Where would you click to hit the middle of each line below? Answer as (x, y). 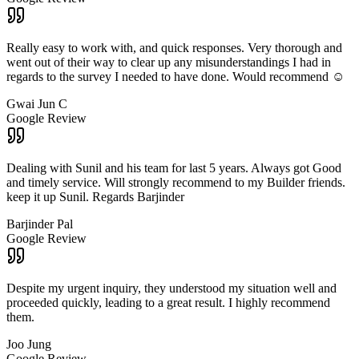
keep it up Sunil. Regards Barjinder (95, 197)
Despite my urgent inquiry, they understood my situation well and (171, 288)
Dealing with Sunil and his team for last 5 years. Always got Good (174, 168)
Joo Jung (29, 345)
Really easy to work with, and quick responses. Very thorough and (174, 48)
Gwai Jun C (37, 104)
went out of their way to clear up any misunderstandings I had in (169, 63)
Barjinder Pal (40, 224)
